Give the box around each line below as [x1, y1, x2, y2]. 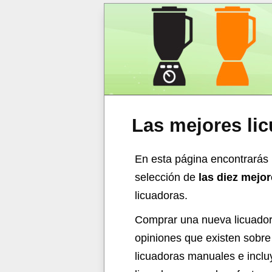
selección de [135, 171, 199, 183]
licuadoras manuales [135, 250, 235, 262]
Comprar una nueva [135, 214, 234, 226]
